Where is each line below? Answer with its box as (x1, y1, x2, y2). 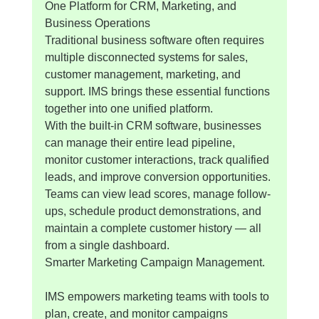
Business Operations (44, 16, 150, 29)
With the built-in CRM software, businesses (44, 119, 264, 132)
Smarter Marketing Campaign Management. (44, 256, 265, 268)
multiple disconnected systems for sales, (44, 51, 251, 63)
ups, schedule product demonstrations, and (44, 204, 264, 217)
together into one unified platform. (44, 102, 213, 115)
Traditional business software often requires (44, 33, 267, 46)
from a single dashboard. (44, 239, 169, 251)
